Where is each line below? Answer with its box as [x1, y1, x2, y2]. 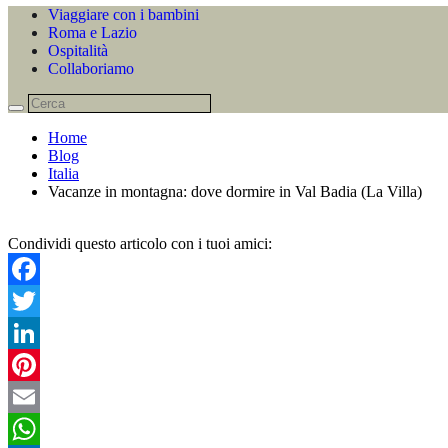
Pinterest [8, 388, 62, 405]
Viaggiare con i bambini [48, 6, 199, 23]
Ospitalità [48, 42, 108, 59]
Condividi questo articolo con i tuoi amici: [8, 235, 272, 252]
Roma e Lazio [48, 24, 137, 41]
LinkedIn [8, 356, 66, 373]
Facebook [8, 292, 70, 309]
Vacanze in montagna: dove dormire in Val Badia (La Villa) [48, 183, 422, 200]
